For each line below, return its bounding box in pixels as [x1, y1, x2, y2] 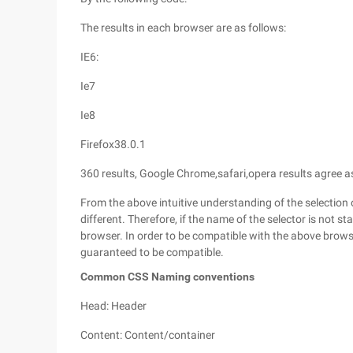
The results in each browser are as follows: [80, 21, 286, 34]
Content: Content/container [80, 329, 215, 341]
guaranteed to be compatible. [80, 246, 224, 258]
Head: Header [80, 299, 147, 312]
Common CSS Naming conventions [80, 270, 255, 283]
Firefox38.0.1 [80, 138, 146, 150]
